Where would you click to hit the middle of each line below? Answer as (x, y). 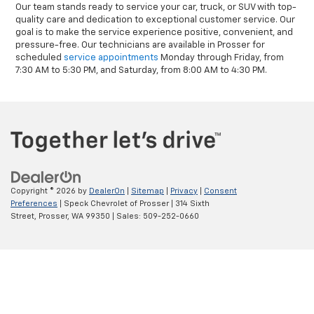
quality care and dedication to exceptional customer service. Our (156, 20)
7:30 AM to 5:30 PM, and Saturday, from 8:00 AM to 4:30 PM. (142, 71)
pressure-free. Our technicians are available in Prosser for (141, 46)
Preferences (34, 203)
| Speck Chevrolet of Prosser (113, 203)
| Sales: (127, 216)
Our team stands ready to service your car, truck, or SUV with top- (156, 8)
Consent (220, 191)
